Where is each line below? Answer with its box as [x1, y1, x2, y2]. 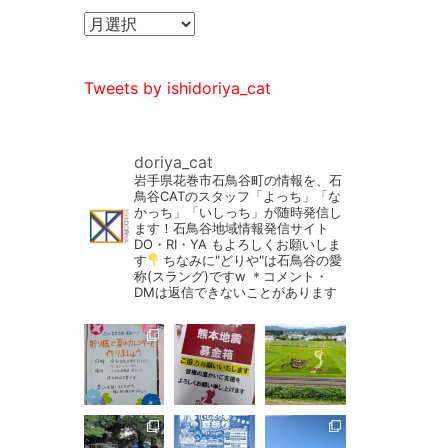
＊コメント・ [245, 267, 328, 284]
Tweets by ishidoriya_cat [83, 77, 271, 98]
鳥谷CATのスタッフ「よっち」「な [133, 187, 341, 204]
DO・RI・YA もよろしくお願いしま [133, 235, 341, 252]
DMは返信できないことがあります [133, 283, 337, 300]
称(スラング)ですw [133, 267, 246, 284]
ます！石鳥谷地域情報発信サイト [133, 219, 329, 236]
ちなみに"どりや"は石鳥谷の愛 [162, 251, 342, 268]
